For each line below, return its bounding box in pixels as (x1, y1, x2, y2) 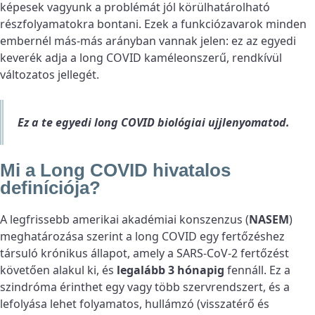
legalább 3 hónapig (117, 262, 224, 278)
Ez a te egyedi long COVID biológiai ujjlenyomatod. (18, 115, 290, 131)
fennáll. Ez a (224, 262, 290, 278)
